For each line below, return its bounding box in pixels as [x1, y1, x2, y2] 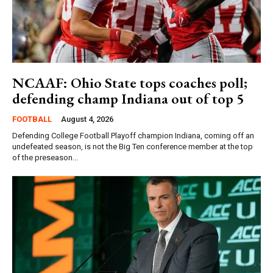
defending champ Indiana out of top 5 [12, 89, 244, 108]
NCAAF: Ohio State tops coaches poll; [12, 73, 247, 93]
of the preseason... [12, 153, 78, 163]
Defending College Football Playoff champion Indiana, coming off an [12, 131, 254, 141]
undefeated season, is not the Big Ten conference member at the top [12, 142, 253, 152]
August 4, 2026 [61, 115, 113, 124]
